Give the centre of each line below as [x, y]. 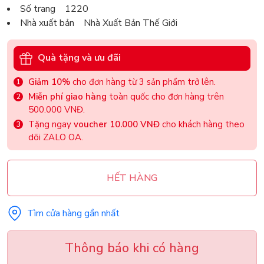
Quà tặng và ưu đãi [79, 58]
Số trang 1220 [54, 9]
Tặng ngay [51, 124]
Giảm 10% [49, 82]
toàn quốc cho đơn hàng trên [165, 96]
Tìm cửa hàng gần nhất [73, 213]
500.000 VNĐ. [57, 109]
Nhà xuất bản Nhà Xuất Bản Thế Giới [99, 23]
